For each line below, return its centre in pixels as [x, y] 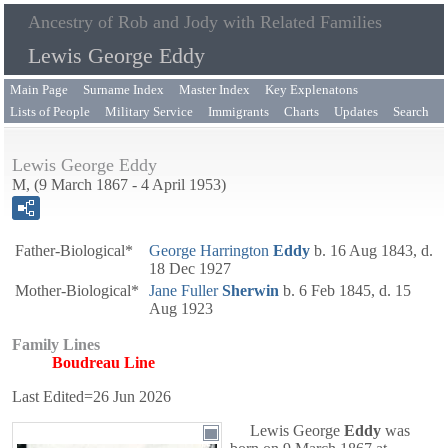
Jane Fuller [183, 290]
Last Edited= [52, 396]
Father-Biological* [74, 250]
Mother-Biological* [77, 290]
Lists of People [50, 111]
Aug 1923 [181, 308]
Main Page [39, 89]
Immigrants [238, 111]
